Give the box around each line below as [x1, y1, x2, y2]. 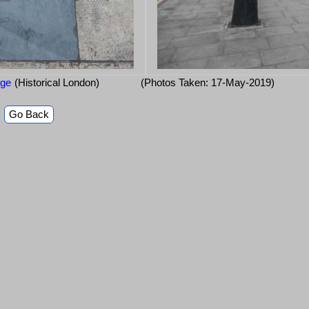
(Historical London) [14, 77, 99, 89]
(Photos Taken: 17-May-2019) [141, 77, 275, 89]
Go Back [9, 108, 49, 121]
